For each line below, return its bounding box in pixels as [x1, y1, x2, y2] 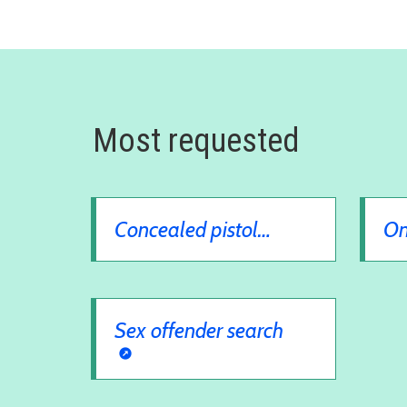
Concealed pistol [114, 215, 258, 243]
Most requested [93, 121, 299, 160]
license [114, 242, 173, 269]
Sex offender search [114, 316, 283, 343]
